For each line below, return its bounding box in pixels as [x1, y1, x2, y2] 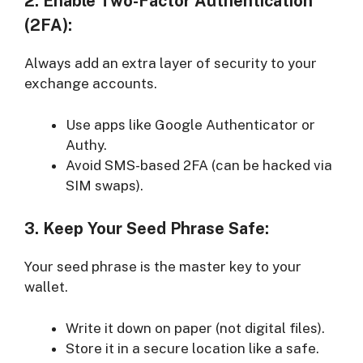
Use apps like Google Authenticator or [66, 116, 315, 133]
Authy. [66, 136, 107, 153]
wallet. [24, 279, 68, 296]
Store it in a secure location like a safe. [66, 340, 319, 357]
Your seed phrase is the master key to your [24, 258, 301, 275]
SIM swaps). [66, 177, 143, 194]
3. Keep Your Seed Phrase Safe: [24, 219, 269, 239]
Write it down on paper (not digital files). [66, 319, 325, 336]
